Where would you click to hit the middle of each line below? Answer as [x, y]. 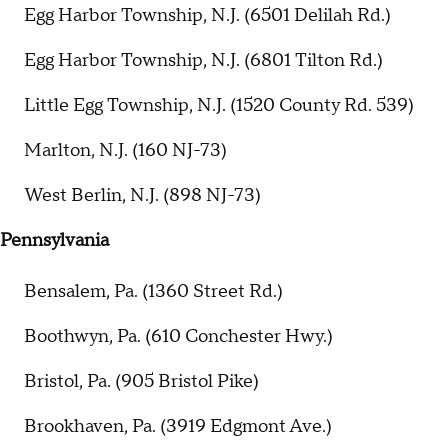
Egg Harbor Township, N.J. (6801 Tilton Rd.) [203, 60]
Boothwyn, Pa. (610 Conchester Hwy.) [178, 337]
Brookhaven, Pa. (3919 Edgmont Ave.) [178, 427]
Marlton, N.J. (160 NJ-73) [125, 151]
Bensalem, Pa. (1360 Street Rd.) [153, 292]
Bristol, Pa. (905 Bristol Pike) [141, 382]
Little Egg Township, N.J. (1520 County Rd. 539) [219, 105]
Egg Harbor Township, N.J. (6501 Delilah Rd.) [207, 15]
